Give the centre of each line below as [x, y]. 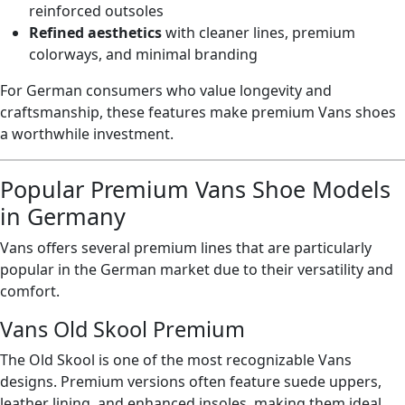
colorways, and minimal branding [143, 54]
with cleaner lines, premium [259, 33]
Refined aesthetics [95, 33]
